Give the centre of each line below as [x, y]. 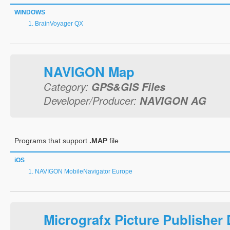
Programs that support [52, 141]
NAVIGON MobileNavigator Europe [84, 171]
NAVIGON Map [89, 72]
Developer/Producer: [92, 100]
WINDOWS [30, 12]
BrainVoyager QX [59, 24]
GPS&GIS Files [128, 87]
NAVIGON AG [173, 100]
